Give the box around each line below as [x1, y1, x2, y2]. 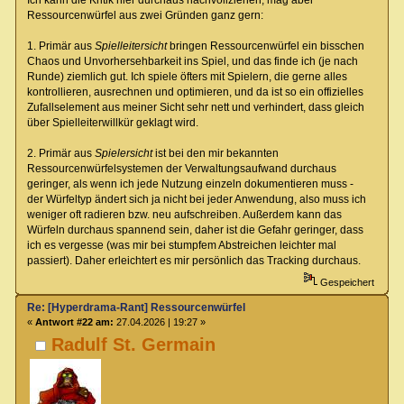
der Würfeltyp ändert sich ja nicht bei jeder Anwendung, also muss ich [26, 192, 366, 206]
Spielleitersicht [94, 39, 167, 52]
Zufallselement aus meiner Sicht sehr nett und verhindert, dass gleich [26, 100, 364, 114]
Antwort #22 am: [34, 316, 114, 327]
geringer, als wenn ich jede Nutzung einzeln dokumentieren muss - [26, 177, 353, 190]
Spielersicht [94, 146, 152, 160]
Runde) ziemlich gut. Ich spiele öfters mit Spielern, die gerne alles [26, 69, 347, 83]
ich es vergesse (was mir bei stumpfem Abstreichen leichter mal [26, 238, 336, 252]
